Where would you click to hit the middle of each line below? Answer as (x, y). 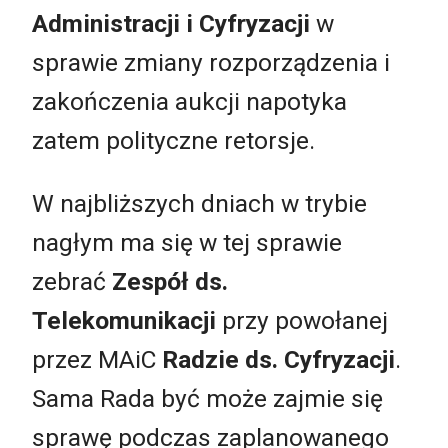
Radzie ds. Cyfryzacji (278, 360)
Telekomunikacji (124, 321)
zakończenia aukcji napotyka (189, 101)
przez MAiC (97, 360)
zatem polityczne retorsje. (173, 140)
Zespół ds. (170, 282)
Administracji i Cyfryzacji (171, 23)
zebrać (72, 282)
